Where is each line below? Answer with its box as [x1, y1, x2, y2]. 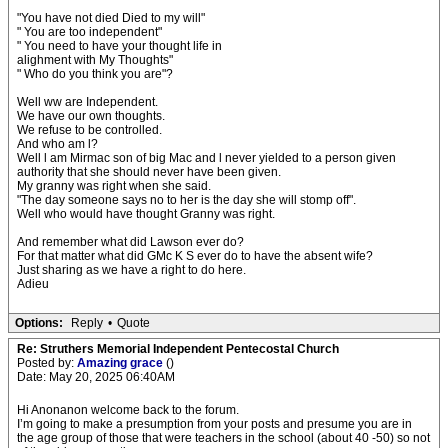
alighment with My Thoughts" [17, 53, 173, 67]
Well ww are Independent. [17, 95, 158, 109]
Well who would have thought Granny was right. [17, 207, 275, 221]
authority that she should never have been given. [17, 165, 281, 179]
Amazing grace [77, 356, 166, 370]
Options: [15, 316, 63, 330]
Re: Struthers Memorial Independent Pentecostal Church [17, 342, 339, 356]
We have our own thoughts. [17, 109, 165, 123]
